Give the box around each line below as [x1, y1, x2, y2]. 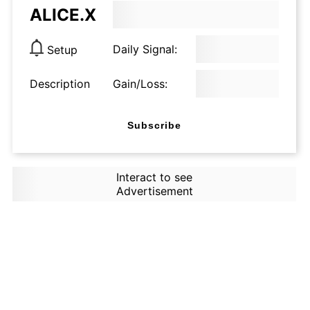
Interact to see [116, 170, 192, 184]
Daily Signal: [113, 42, 177, 56]
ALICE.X [30, 4, 96, 25]
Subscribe [127, 119, 181, 131]
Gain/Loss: [113, 77, 167, 91]
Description [30, 77, 90, 91]
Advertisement [116, 184, 193, 198]
